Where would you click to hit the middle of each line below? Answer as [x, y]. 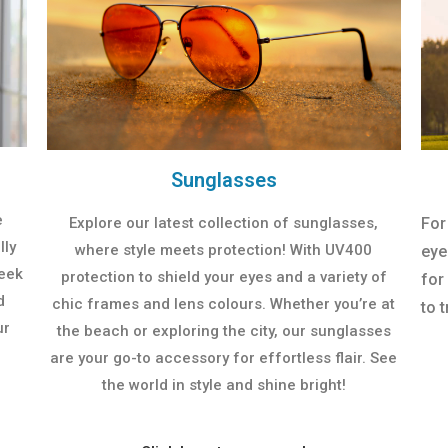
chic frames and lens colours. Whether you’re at [224, 303]
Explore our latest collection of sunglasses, [224, 222]
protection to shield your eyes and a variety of [223, 276]
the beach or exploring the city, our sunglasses [223, 330]
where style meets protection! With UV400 [224, 249]
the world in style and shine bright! [223, 384]
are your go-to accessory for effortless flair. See [224, 357]
